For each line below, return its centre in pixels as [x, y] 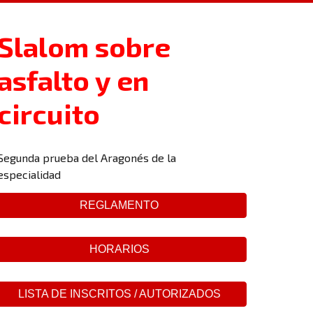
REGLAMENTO [119, 205]
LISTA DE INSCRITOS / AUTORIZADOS [119, 293]
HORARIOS [119, 249]
